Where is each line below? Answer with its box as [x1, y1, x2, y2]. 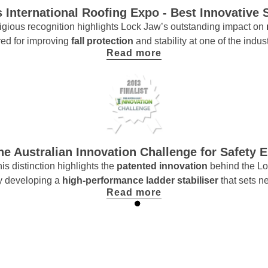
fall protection [71, 35, 136, 46]
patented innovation [117, 160, 210, 171]
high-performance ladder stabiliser [62, 175, 221, 185]
